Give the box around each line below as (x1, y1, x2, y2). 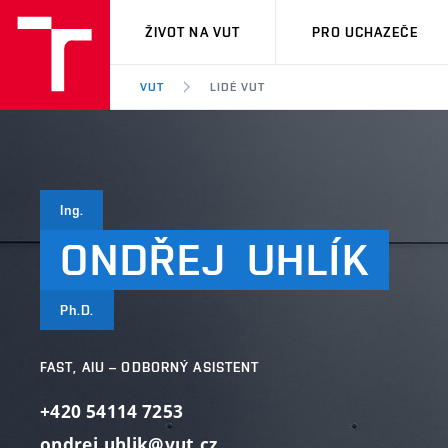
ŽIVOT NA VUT (144, 24, 241, 40)
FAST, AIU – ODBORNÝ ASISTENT (40, 359, 260, 375)
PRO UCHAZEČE (312, 24, 418, 40)
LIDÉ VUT (209, 80, 265, 94)
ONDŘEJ (60, 234, 227, 285)
